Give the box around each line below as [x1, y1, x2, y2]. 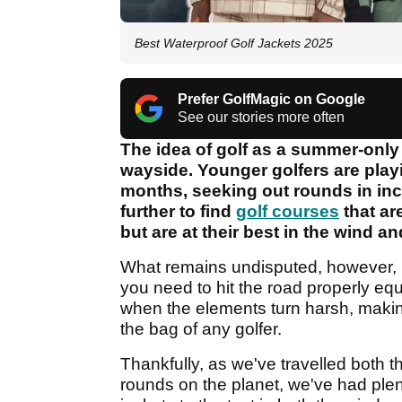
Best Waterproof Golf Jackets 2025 [135, 36, 333, 51]
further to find [120, 202, 236, 222]
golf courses [236, 202, 339, 222]
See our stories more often [178, 109, 345, 126]
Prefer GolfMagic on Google [178, 92, 365, 108]
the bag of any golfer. [120, 319, 282, 339]
